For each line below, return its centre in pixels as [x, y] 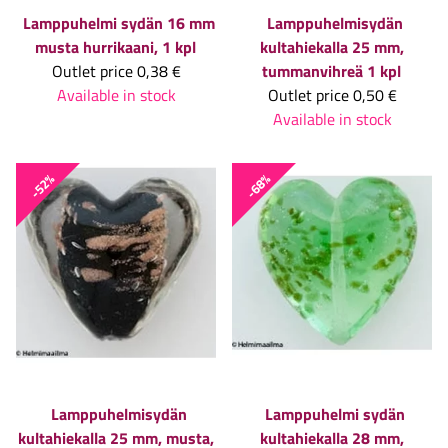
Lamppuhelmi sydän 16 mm [119, 23]
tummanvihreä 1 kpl [331, 71]
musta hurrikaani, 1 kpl [115, 47]
